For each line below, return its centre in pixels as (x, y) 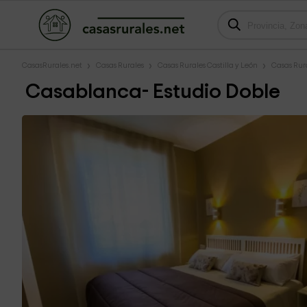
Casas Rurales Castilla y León (208, 65)
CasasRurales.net (52, 65)
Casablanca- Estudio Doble (153, 92)
